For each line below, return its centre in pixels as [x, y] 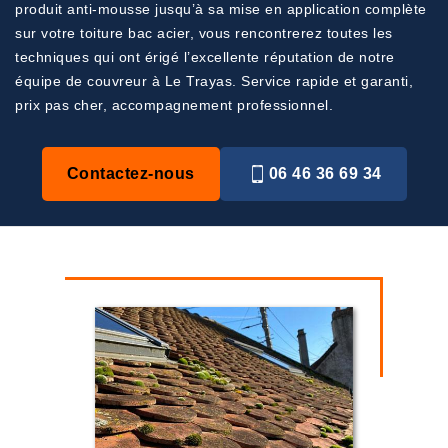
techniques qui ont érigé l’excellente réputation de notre [205, 57]
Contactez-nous [130, 173]
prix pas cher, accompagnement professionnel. [174, 105]
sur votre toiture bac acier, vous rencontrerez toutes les [204, 33]
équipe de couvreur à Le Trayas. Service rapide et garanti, [214, 81]
